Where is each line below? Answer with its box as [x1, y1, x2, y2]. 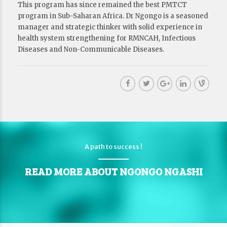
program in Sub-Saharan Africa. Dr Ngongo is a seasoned [18, 12, 208, 20]
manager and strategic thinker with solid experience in [18, 23, 202, 31]
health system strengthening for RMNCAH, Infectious [18, 34, 196, 43]
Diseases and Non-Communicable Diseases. [18, 45, 164, 54]
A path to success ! [85, 142, 142, 151]
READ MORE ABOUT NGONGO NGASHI [24, 164, 203, 178]
